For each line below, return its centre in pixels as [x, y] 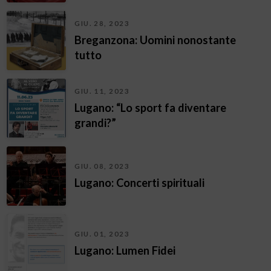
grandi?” [96, 122]
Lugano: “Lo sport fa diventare [151, 107]
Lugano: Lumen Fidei [125, 251]
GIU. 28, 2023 [102, 23]
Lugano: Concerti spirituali [140, 183]
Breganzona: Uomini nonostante [155, 40]
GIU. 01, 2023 [102, 234]
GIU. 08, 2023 [102, 166]
